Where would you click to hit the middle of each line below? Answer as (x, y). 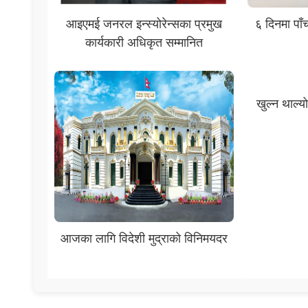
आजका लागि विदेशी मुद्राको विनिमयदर (144, 238)
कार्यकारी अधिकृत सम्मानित (144, 42)
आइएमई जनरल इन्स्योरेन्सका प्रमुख (144, 23)
